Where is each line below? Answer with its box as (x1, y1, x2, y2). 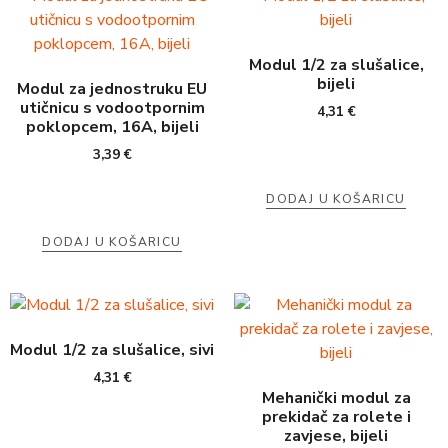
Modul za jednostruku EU (17, 77, 207, 100)
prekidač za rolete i (261, 405, 411, 428)
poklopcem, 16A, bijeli (25, 115, 199, 138)
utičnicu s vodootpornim (19, 96, 205, 119)
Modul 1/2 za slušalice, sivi (10, 338, 214, 361)
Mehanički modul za (261, 386, 411, 409)
